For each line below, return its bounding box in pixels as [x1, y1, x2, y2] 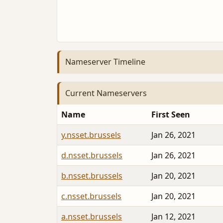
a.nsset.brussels [61, 211, 122, 222]
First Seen [151, 109, 190, 120]
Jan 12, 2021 [151, 211, 196, 222]
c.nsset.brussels [61, 190, 121, 202]
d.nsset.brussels [61, 149, 122, 161]
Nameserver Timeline [65, 56, 145, 68]
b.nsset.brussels [61, 170, 122, 181]
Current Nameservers [65, 88, 147, 99]
